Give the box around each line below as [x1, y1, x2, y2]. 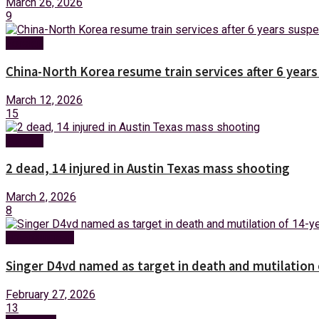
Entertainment [6, 231, 74, 245]
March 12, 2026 [6, 93, 83, 107]
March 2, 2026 [6, 190, 76, 204]
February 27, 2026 [6, 287, 95, 301]
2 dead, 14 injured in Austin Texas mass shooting [6, 160, 290, 177]
